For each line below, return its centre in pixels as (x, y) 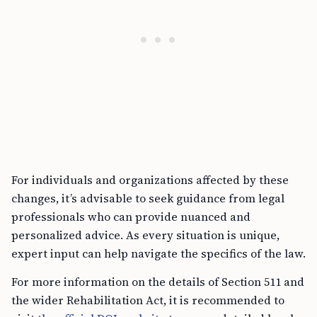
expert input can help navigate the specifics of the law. (158, 253)
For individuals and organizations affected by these (150, 180)
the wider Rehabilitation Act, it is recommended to (148, 300)
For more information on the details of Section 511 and (158, 282)
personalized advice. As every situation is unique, (145, 235)
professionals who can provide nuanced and (131, 217)
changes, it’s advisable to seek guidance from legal (148, 198)
